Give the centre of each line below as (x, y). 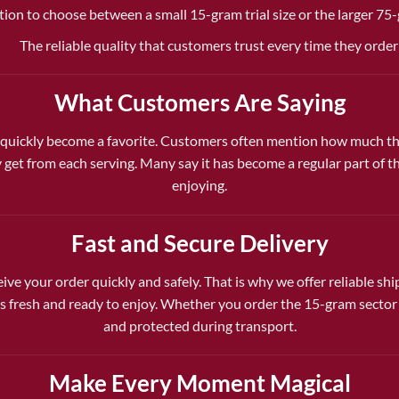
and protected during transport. (199, 325)
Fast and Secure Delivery (199, 243)
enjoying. (199, 185)
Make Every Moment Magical (199, 383)
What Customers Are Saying (199, 103)
